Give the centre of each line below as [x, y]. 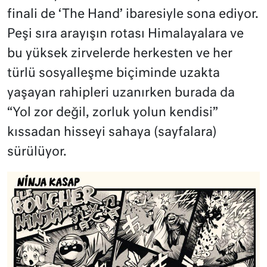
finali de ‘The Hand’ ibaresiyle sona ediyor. [133, 14]
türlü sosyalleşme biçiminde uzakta [114, 73]
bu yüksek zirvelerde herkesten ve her [120, 54]
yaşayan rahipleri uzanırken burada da [121, 93]
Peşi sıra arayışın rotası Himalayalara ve [125, 34]
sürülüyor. [37, 152]
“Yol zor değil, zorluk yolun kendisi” [113, 113]
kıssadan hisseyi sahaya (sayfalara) [112, 132]
